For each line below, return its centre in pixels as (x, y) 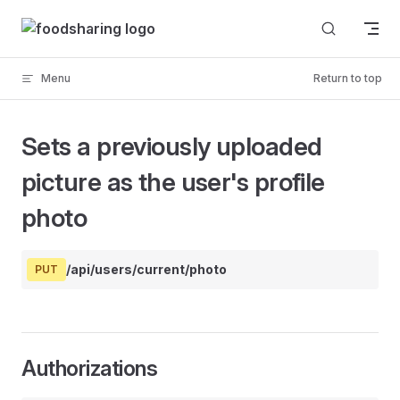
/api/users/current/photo (146, 269)
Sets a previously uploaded (172, 146)
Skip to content (63, 22)
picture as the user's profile (173, 182)
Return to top (348, 78)
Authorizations (90, 368)
